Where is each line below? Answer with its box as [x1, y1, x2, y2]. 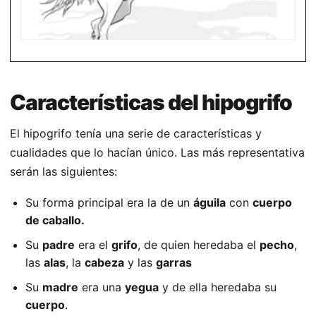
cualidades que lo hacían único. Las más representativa [10, 145, 305, 160]
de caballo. [25, 213, 85, 228]
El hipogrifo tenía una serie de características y [10, 126, 262, 141]
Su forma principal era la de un [25, 195, 193, 210]
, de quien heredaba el [138, 238, 260, 253]
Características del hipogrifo [10, 90, 292, 116]
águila [193, 195, 226, 210]
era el [75, 238, 111, 253]
